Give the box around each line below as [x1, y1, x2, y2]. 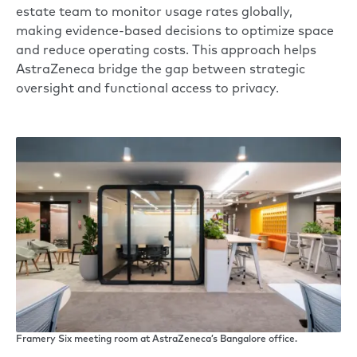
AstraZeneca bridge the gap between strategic [16, 63, 305, 76]
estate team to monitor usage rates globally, [16, 6, 292, 19]
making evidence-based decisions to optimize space [16, 25, 334, 38]
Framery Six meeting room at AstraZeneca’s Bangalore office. [16, 334, 297, 344]
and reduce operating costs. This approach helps [16, 44, 316, 57]
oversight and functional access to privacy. [16, 82, 279, 96]
